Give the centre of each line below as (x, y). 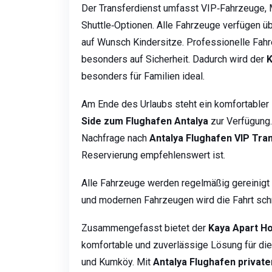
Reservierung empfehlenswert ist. (153, 155)
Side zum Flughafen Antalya (145, 121)
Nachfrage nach (115, 138)
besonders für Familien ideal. (143, 76)
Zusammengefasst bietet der (145, 228)
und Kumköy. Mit (117, 262)
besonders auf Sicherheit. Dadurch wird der (174, 59)
